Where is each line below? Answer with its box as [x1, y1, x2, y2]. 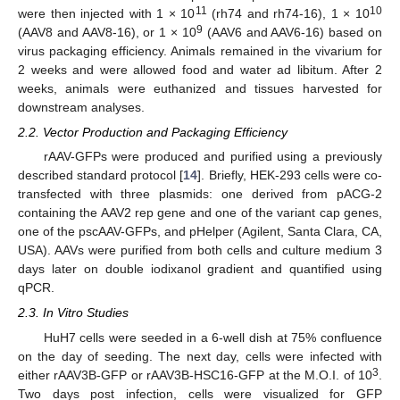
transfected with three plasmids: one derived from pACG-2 [18, 187, 382, 202]
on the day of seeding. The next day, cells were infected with [18, 348, 382, 363]
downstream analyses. [18, 100, 145, 114]
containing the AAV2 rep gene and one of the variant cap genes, [18, 205, 382, 221]
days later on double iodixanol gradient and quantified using [18, 262, 382, 277]
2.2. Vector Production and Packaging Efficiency [18, 125, 287, 140]
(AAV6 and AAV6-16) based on [202, 25, 383, 39]
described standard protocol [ [18, 168, 184, 183]
